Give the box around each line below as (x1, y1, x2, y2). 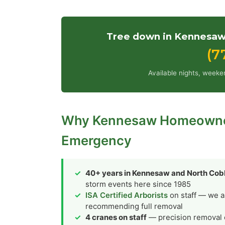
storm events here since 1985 (85, 179, 191, 189)
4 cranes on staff (85, 212, 147, 222)
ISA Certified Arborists (85, 190, 168, 200)
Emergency (61, 132, 132, 148)
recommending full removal (85, 201, 183, 211)
